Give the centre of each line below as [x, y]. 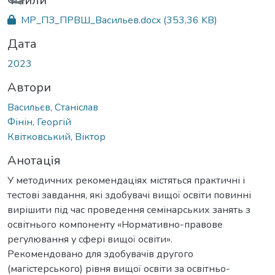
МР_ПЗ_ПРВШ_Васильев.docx [91, 20]
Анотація [34, 160]
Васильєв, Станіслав [53, 107]
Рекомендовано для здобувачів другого [100, 254]
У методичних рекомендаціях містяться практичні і [126, 180]
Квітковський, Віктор [56, 137]
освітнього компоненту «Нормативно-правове [115, 224]
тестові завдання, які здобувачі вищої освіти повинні [129, 195]
